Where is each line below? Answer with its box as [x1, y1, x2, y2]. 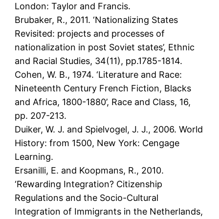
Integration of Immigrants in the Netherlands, [15, 206, 203, 217]
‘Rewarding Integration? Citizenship [15, 179, 163, 190]
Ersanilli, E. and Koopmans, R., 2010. [15, 165, 164, 176]
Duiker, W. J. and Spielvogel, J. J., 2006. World [15, 124, 203, 135]
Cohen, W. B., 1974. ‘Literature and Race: [15, 69, 182, 80]
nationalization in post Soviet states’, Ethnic [15, 42, 195, 53]
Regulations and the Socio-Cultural [15, 193, 159, 203]
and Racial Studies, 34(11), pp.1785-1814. [15, 56, 183, 66]
